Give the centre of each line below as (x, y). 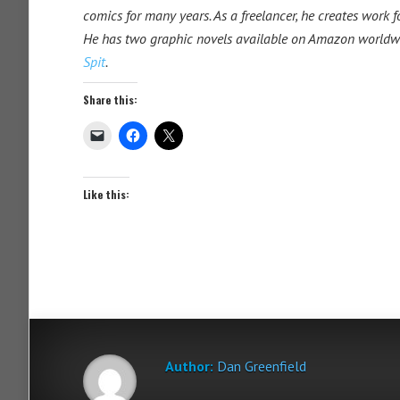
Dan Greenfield (262, 366)
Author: (189, 366)
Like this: (106, 194)
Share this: (110, 100)
